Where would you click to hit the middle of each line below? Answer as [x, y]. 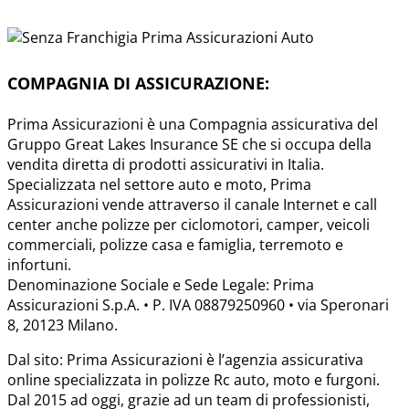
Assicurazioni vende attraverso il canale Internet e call [192, 204]
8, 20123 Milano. [63, 325]
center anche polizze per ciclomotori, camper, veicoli [189, 224]
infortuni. [39, 264]
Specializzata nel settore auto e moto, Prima [159, 184]
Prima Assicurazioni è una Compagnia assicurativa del [193, 124]
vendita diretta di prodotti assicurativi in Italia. [166, 164]
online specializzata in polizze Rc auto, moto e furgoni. [194, 379]
